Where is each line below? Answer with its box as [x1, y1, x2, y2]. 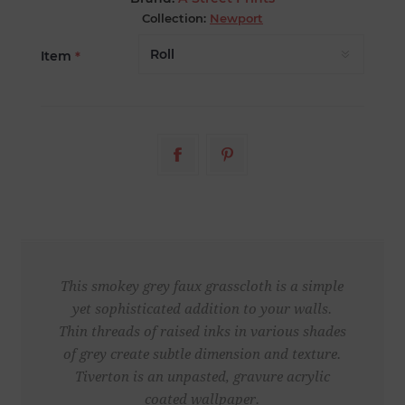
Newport [209, 11, 263, 26]
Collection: [141, 11, 206, 26]
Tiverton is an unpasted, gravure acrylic [74, 369, 330, 386]
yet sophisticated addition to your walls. [72, 301, 333, 318]
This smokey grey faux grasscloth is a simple [61, 278, 344, 296]
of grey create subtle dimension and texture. [63, 346, 342, 363]
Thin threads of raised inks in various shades [58, 324, 346, 341]
